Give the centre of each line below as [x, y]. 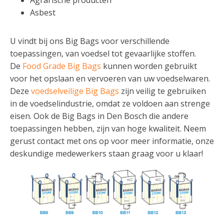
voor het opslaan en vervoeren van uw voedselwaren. [110, 78]
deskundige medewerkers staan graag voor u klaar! [106, 153]
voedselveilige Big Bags [75, 91]
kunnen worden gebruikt [149, 66]
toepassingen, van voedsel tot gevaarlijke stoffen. [103, 53]
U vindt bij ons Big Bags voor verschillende [90, 41]
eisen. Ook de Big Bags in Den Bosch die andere [99, 116]
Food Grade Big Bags [62, 66]
